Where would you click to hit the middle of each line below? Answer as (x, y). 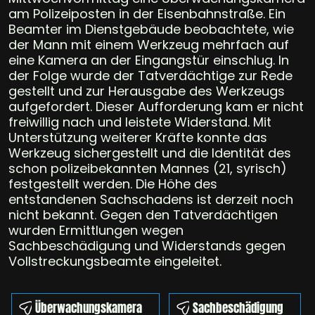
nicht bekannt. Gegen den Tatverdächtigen (143, 214)
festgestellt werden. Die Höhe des (113, 184)
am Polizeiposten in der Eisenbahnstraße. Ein (147, 13)
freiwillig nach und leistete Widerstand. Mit (140, 122)
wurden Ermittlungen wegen (96, 230)
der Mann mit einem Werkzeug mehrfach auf (149, 44)
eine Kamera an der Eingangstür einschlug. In (149, 60)
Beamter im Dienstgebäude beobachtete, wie (151, 29)
